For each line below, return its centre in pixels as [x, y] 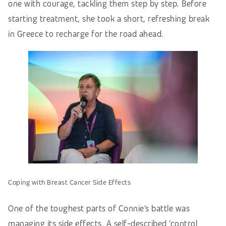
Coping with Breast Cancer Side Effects [69, 182]
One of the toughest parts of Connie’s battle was [99, 209]
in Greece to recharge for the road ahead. [86, 34]
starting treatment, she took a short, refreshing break [109, 19]
